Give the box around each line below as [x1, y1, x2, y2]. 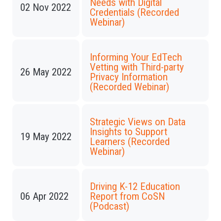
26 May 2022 [20, 66, 72, 78]
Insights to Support [90, 126, 167, 138]
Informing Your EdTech [90, 51, 182, 63]
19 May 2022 [20, 131, 72, 143]
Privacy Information [90, 71, 168, 83]
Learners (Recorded [90, 136, 170, 147]
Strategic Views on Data [90, 116, 185, 128]
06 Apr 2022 [20, 190, 69, 202]
